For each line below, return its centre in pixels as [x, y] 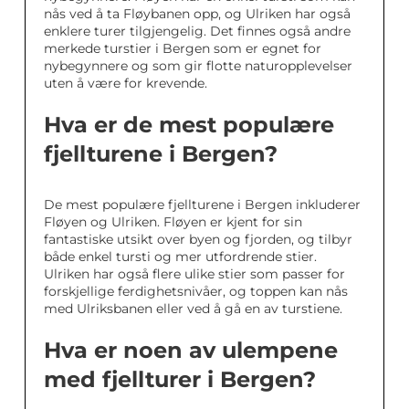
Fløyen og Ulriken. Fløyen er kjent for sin [173, 222]
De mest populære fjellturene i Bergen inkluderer [202, 204]
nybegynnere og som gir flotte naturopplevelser [198, 66]
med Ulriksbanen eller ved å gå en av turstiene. [193, 309]
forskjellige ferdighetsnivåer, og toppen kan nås [196, 291]
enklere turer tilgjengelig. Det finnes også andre [197, 31]
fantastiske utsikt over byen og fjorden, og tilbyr [198, 239]
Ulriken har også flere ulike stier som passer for [194, 274]
